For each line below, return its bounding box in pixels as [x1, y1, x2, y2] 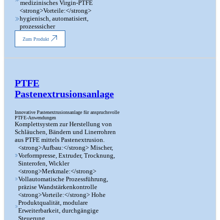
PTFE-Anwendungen [14, 114, 56, 120]
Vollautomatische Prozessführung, [18, 175, 108, 183]
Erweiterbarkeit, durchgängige [18, 206, 99, 214]
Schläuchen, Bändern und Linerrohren [14, 128, 116, 136]
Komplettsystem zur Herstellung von [14, 120, 112, 128]
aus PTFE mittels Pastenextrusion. [14, 136, 105, 143]
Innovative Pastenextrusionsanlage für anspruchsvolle [14, 109, 119, 115]
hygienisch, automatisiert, [19, 15, 88, 23]
